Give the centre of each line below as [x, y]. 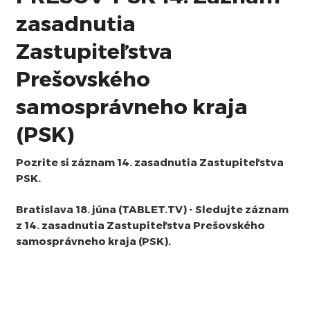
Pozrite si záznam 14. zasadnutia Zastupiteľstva [149, 162]
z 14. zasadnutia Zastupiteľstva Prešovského [140, 225]
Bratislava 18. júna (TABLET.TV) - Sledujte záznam [152, 209]
